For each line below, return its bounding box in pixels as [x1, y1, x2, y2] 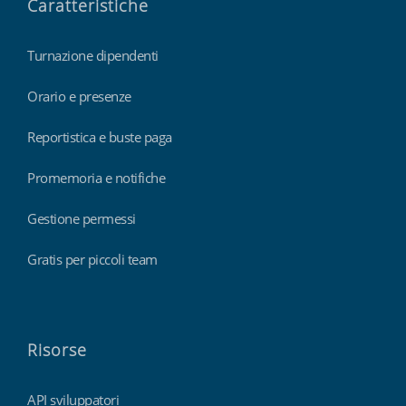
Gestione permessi [27, 208, 136, 227]
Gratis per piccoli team [27, 249, 158, 268]
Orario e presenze [27, 86, 131, 105]
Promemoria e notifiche [27, 168, 165, 187]
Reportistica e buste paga [27, 127, 172, 146]
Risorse [27, 338, 87, 361]
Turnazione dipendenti [27, 45, 159, 64]
